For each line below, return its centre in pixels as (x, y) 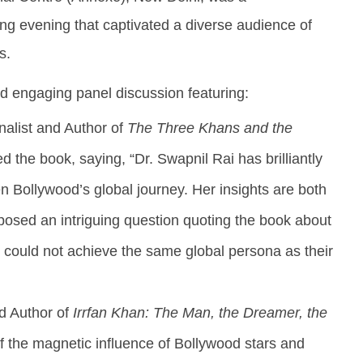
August (171, 26)
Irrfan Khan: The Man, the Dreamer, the (200, 312)
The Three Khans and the (209, 128)
